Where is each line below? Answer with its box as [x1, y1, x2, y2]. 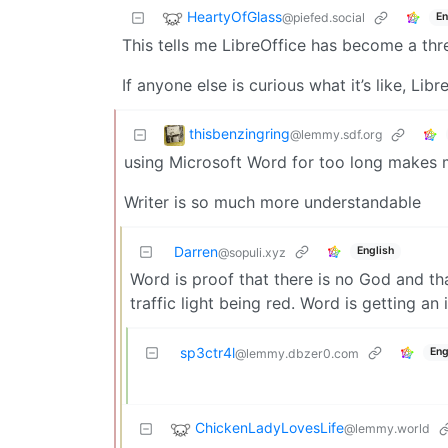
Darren [174, 242, 218, 260]
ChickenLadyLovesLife [195, 418, 344, 436]
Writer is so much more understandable [124, 191, 421, 212]
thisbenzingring [189, 124, 290, 142]
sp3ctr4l [180, 343, 235, 361]
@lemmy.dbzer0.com [235, 345, 359, 361]
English [356, 244, 394, 258]
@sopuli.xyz [218, 244, 286, 260]
